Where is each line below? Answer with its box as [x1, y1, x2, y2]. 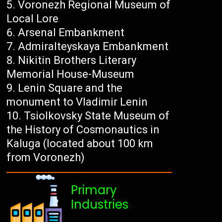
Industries [71, 196, 129, 213]
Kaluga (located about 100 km [6, 137, 154, 150]
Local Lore [6, 12, 59, 25]
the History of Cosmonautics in [6, 123, 160, 136]
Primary [71, 182, 117, 199]
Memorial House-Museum [6, 68, 135, 81]
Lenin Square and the [18, 82, 123, 95]
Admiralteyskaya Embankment [18, 40, 169, 53]
